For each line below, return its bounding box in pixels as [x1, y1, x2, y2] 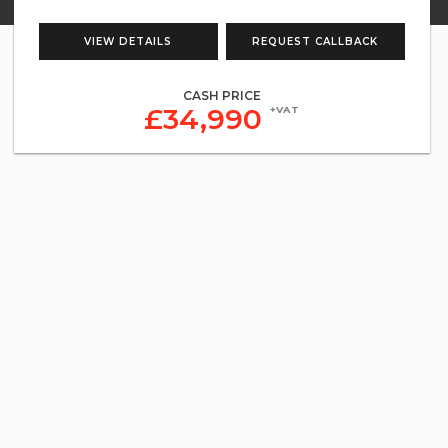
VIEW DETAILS [84, 35, 173, 48]
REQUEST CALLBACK [252, 35, 379, 48]
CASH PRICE [182, 88, 261, 103]
